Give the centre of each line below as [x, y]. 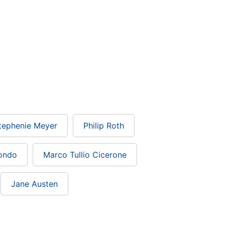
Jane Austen [34, 184]
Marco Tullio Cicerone [85, 155]
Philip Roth [104, 126]
